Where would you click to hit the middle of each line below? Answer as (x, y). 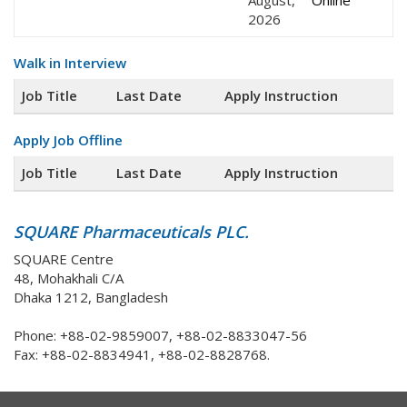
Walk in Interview (70, 63)
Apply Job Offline (68, 140)
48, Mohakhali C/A (69, 278)
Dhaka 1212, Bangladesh (91, 298)
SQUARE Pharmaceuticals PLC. (131, 232)
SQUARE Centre (64, 259)
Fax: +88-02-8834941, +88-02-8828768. (142, 355)
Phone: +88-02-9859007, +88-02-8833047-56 (160, 336)
